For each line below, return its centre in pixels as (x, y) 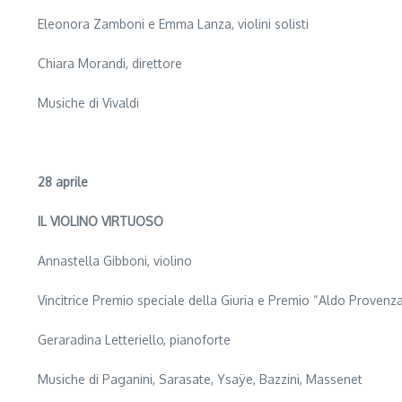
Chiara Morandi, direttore (110, 63)
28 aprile (63, 182)
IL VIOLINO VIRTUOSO (100, 221)
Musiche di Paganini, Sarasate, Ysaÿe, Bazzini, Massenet (202, 379)
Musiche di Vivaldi (88, 103)
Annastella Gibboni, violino (115, 261)
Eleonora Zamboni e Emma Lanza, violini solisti (173, 24)
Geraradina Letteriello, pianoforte (134, 340)
